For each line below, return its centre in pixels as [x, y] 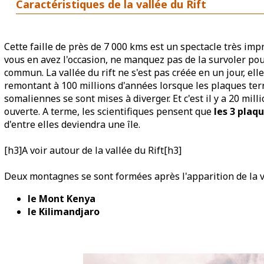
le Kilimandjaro [64, 212]
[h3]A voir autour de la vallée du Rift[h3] [93, 150]
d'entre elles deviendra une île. [72, 124]
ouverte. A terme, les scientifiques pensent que [109, 111]
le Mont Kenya [62, 199]
